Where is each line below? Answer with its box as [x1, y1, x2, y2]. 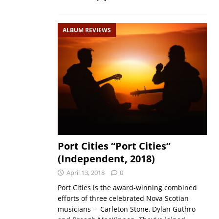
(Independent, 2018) [57, 152, 155, 166]
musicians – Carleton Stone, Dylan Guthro [57, 204, 196, 214]
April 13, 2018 [66, 168, 105, 177]
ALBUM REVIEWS [62, 25, 111, 34]
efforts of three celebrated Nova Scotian [57, 194, 189, 203]
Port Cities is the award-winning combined [57, 183, 197, 193]
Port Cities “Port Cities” [57, 139, 171, 153]
